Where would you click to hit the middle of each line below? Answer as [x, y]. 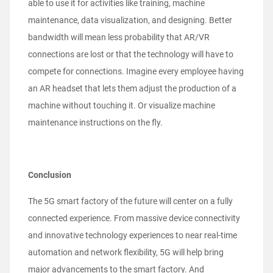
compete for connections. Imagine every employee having [136, 72]
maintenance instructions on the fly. [95, 123]
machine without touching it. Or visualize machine [122, 106]
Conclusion [50, 175]
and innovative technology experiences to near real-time [133, 236]
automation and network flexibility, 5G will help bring [126, 253]
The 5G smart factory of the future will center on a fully [130, 201]
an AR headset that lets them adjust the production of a [132, 89]
